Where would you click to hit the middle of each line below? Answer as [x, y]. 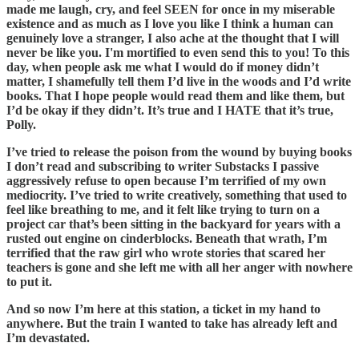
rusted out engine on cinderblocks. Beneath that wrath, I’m [167, 239]
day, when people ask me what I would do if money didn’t [163, 67]
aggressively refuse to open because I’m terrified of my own [166, 181]
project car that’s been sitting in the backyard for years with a [173, 224]
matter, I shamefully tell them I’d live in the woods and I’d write [179, 82]
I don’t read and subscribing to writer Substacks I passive [163, 167]
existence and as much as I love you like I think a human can [170, 24]
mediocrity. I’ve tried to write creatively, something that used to [177, 196]
